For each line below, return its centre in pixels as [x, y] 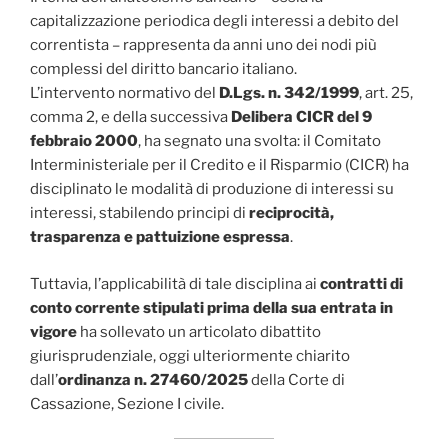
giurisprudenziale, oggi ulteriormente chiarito [190, 355]
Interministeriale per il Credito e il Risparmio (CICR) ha [219, 165]
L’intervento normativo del [124, 93]
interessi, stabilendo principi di [139, 213]
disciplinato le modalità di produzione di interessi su [212, 189]
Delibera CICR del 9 [301, 117]
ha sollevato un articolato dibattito [199, 331]
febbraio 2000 [84, 141]
